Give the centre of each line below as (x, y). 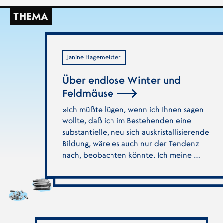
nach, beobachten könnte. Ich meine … (131, 155)
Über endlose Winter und (121, 81)
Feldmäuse (89, 94)
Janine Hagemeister (94, 57)
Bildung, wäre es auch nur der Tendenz (130, 144)
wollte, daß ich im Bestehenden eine (126, 121)
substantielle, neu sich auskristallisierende (135, 132)
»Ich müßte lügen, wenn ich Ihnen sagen (133, 110)
